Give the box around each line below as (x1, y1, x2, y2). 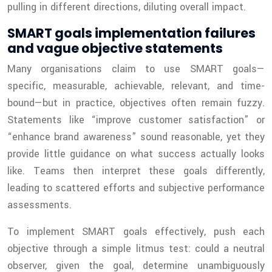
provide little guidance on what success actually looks (7, 147, 265, 161)
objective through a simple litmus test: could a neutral (7, 242, 265, 256)
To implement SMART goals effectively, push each (7, 225, 265, 239)
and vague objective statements (7, 39, 223, 58)
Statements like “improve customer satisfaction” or (7, 113, 265, 127)
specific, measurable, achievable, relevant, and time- (7, 79, 265, 93)
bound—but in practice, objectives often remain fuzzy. (7, 96, 265, 110)
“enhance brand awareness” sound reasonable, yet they (7, 130, 265, 144)
